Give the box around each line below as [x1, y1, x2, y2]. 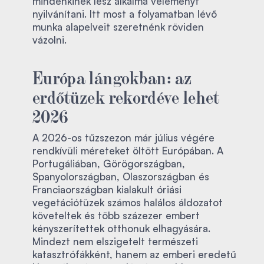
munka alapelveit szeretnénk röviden [32, 20, 204, 33]
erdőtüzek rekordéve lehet [32, 85, 220, 107]
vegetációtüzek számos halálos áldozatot [32, 196, 223, 209]
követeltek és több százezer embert [32, 209, 200, 222]
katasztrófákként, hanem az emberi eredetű [32, 247, 236, 260]
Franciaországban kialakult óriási [32, 183, 181, 196]
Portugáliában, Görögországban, [32, 157, 185, 170]
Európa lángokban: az [32, 65, 192, 87]
